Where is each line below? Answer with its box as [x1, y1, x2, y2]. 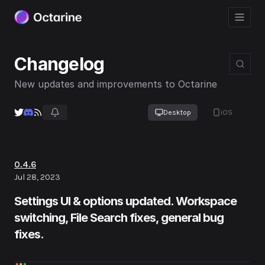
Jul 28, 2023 [14, 172, 60, 182]
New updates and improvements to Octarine [14, 78, 217, 90]
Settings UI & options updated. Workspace [14, 194, 237, 208]
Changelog [14, 53, 105, 75]
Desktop [163, 108, 191, 117]
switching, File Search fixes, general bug [14, 211, 224, 225]
